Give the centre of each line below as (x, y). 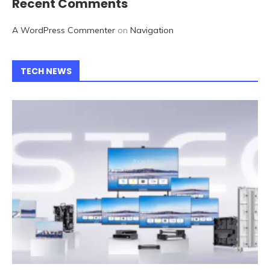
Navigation (152, 30)
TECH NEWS (46, 71)
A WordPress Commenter (64, 30)
